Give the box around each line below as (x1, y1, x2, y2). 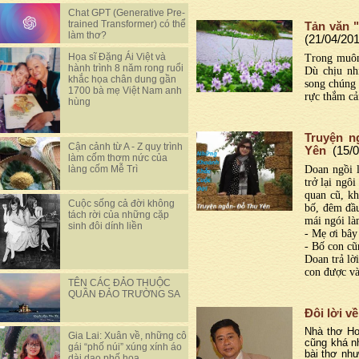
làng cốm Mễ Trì (68, 163, 138, 175)
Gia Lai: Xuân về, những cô (68, 329, 187, 341)
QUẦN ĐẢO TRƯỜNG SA (68, 288, 180, 301)
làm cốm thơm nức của (68, 151, 167, 163)
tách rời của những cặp (68, 209, 169, 221)
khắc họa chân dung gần (68, 74, 176, 85)
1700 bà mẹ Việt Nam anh (68, 85, 182, 96)
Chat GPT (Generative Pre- (68, 7, 185, 18)
